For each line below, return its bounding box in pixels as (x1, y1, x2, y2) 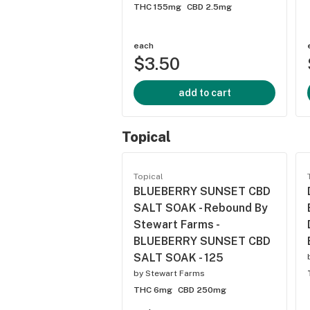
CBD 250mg (178, 285, 226, 295)
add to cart (178, 87, 231, 98)
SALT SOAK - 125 (134, 251, 224, 264)
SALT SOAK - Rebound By (134, 201, 268, 215)
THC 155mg (134, 2, 181, 12)
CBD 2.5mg (187, 2, 232, 12)
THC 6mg (134, 285, 172, 295)
